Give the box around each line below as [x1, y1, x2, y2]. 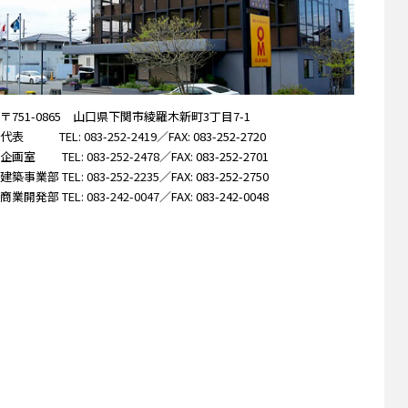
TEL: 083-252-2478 [62, 147, 159, 165]
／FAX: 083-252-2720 [157, 127, 266, 145]
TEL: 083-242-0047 [62, 187, 159, 205]
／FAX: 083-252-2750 [159, 167, 269, 185]
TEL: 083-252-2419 [59, 127, 157, 145]
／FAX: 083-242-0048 [159, 187, 269, 205]
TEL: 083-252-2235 [62, 167, 159, 185]
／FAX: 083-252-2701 [159, 147, 269, 165]
